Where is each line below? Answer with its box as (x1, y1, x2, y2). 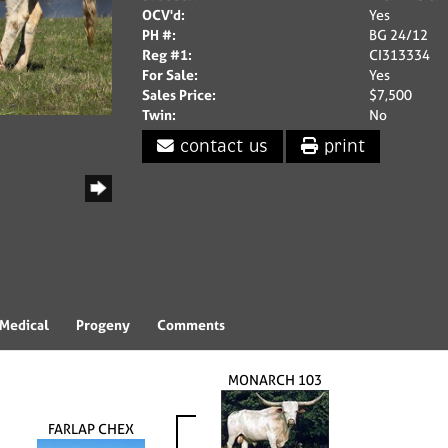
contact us (173, 136, 268, 157)
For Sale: (141, 65, 198, 84)
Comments (157, 315, 225, 335)
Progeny (76, 315, 130, 335)
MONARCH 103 (228, 370, 322, 390)
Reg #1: (141, 45, 192, 64)
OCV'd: (141, 5, 185, 24)
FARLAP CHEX (48, 419, 134, 439)
